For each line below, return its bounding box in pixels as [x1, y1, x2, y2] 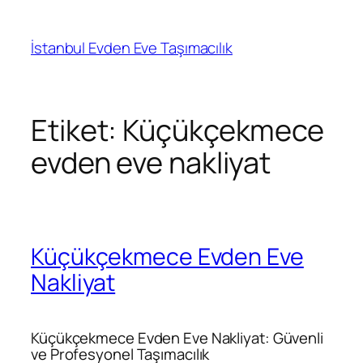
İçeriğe [6, 5, 52, 26]
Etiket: [31, 110, 123, 151]
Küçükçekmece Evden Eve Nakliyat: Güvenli [31, 327, 323, 348]
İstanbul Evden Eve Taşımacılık [31, 36, 233, 58]
